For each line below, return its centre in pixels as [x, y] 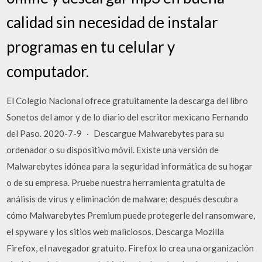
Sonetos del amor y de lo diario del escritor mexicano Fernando [128, 117]
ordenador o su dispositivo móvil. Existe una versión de [113, 150]
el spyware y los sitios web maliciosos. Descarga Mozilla [116, 232]
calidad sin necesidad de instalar [113, 22]
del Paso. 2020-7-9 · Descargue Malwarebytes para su [116, 133]
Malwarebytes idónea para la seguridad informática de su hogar [130, 166]
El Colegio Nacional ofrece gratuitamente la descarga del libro [127, 101]
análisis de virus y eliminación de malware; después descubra [123, 199]
